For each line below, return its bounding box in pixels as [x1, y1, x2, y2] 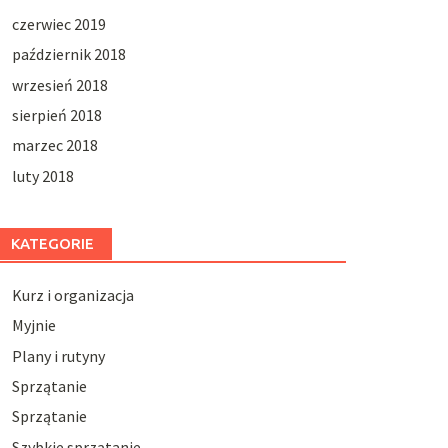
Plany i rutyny [11, 345, 105, 366]
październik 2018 [11, 44, 126, 65]
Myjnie [11, 315, 56, 336]
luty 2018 [11, 165, 74, 186]
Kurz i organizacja [11, 284, 134, 305]
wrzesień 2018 [11, 74, 108, 95]
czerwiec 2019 [11, 13, 106, 34]
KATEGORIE [10, 234, 94, 252]
